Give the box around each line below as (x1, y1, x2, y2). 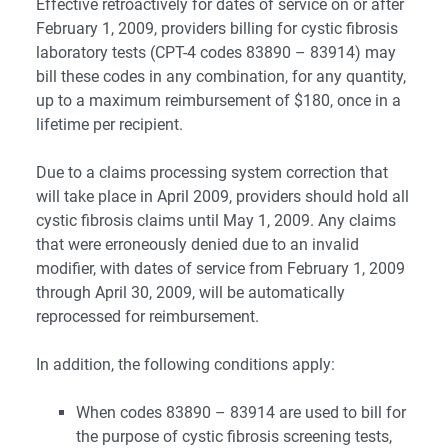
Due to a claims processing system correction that (36, 163, 388, 182)
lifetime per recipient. (36, 115, 183, 134)
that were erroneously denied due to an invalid (36, 235, 359, 254)
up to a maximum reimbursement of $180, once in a (36, 91, 401, 110)
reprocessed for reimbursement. (36, 307, 259, 326)
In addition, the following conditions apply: (36, 355, 335, 374)
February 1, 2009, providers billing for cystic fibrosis (36, 19, 398, 38)
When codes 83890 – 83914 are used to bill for (76, 403, 406, 422)
